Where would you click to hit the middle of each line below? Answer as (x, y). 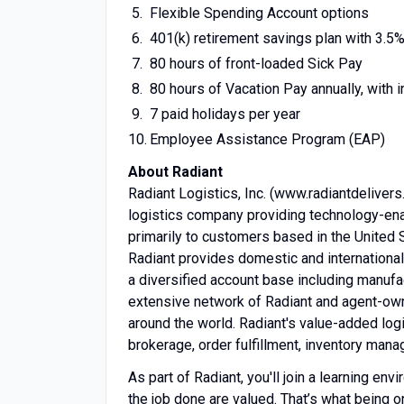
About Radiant (175, 172)
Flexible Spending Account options (259, 13)
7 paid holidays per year (225, 114)
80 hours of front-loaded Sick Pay (256, 64)
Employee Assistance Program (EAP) (267, 139)
